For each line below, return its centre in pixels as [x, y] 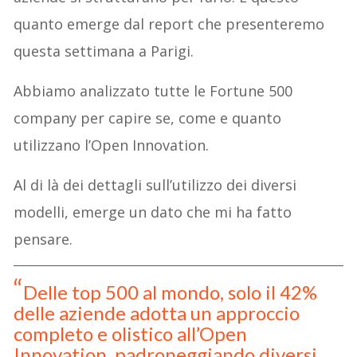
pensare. [43, 239]
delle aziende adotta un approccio [157, 312]
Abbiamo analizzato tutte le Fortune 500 [153, 90]
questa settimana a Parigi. [104, 51]
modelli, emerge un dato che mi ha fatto [153, 212]
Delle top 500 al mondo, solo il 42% [171, 292]
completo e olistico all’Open [131, 333]
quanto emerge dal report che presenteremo [169, 24]
